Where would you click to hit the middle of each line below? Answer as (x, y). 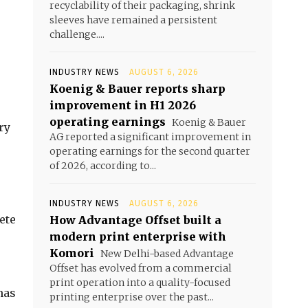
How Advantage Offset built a (135, 220)
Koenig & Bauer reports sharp (137, 89)
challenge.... (77, 35)
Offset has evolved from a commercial (141, 268)
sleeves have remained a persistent (133, 20)
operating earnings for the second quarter (150, 152)
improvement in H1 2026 (123, 106)
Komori (72, 253)
